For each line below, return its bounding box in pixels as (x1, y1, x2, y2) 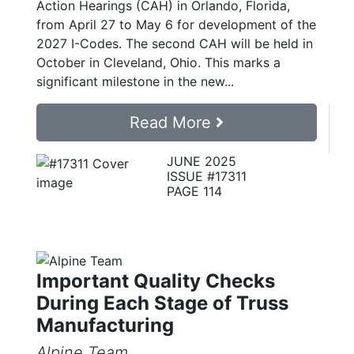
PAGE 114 (166, 183, 222, 199)
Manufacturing (36, 313, 174, 337)
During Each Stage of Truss (36, 291, 288, 314)
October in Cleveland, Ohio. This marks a (36, 54, 281, 70)
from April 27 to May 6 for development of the (36, 16, 316, 32)
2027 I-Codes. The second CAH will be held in (36, 35, 313, 51)
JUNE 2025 (166, 153, 236, 169)
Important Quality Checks (36, 269, 275, 292)
